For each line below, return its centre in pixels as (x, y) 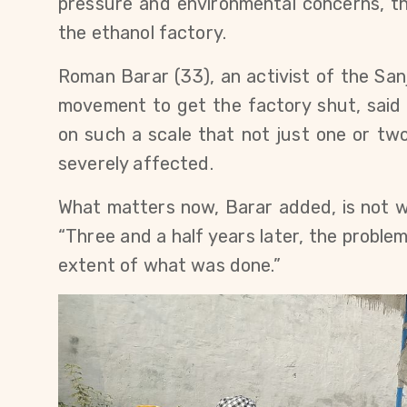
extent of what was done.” (169, 266)
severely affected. (136, 164)
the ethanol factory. (143, 33)
